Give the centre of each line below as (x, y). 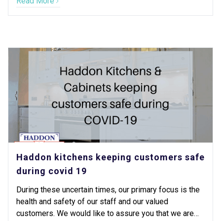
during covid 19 (52, 171)
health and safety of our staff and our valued (92, 202)
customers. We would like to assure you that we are (105, 213)
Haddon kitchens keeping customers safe (110, 157)
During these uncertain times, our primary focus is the (108, 190)
